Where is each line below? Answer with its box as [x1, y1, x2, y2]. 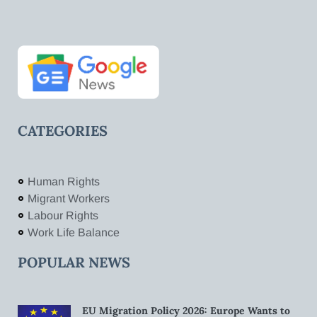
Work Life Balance [27, 226, 120, 238]
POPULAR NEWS [18, 253, 130, 271]
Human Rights [27, 175, 100, 188]
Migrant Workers [27, 192, 110, 204]
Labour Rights [27, 209, 98, 221]
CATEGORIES [18, 121, 108, 139]
